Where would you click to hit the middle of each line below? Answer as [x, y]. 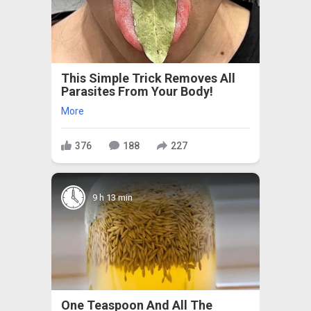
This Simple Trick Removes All [148, 78]
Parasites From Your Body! [137, 92]
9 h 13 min [112, 197]
